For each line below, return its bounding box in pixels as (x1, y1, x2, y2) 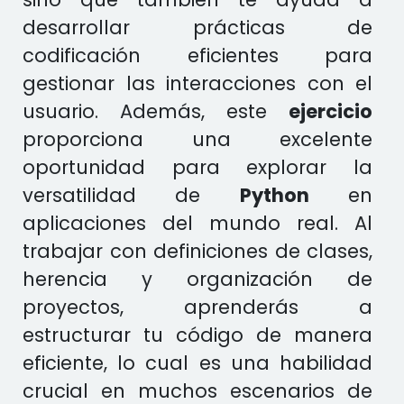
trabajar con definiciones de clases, (23, 238, 372, 264)
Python (239, 182, 309, 208)
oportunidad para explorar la (23, 154, 372, 180)
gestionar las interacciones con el (23, 70, 372, 96)
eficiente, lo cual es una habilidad (23, 350, 372, 376)
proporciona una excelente (23, 126, 372, 152)
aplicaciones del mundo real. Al (23, 210, 372, 236)
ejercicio (289, 98, 372, 124)
